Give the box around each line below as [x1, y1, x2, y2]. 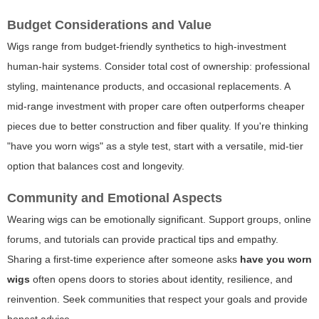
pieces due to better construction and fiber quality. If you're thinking [7, 120, 308, 132]
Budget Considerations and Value [7, 18, 211, 33]
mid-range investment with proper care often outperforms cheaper [7, 100, 305, 113]
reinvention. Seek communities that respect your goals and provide [7, 293, 308, 305]
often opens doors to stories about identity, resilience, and [30, 273, 293, 286]
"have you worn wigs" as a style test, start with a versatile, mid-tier [7, 140, 303, 152]
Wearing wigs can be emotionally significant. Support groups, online [7, 214, 311, 226]
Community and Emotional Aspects [7, 191, 222, 206]
